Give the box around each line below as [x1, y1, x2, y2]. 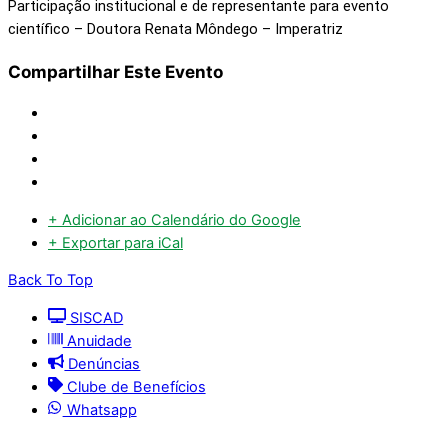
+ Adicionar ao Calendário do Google [48, 210, 301, 229]
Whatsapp [62, 401, 137, 419]
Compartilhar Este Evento [8, 61, 223, 83]
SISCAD [66, 309, 124, 327]
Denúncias [64, 355, 141, 373]
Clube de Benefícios [62, 378, 206, 396]
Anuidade [62, 332, 132, 350]
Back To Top [8, 271, 93, 290]
